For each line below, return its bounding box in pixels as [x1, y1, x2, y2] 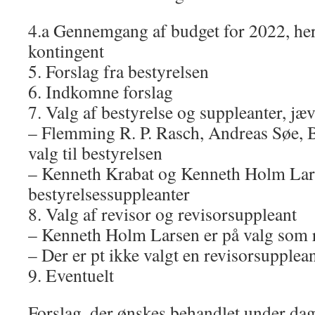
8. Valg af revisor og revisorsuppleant [28, 202, 297, 226]
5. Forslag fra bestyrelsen [28, 59, 209, 83]
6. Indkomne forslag [28, 79, 173, 103]
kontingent [28, 39, 104, 63]
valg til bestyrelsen [28, 141, 162, 165]
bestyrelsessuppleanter [28, 181, 190, 205]
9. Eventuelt [28, 263, 114, 287]
